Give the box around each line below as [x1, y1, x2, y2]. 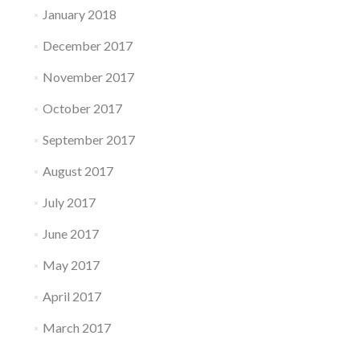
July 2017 [42, 194, 96, 210]
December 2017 [42, 38, 133, 53]
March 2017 [42, 320, 111, 335]
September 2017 [42, 132, 135, 147]
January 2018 [42, 6, 117, 22]
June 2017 [42, 226, 99, 241]
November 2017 [42, 69, 134, 84]
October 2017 [42, 100, 122, 116]
